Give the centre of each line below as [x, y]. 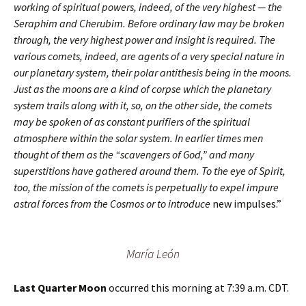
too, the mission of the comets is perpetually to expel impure [146, 187]
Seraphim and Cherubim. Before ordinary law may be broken [149, 23]
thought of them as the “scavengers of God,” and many [134, 154]
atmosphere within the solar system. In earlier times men [138, 138]
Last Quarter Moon [60, 287]
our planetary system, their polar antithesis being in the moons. [153, 72]
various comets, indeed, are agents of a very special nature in [149, 56]
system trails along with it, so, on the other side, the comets [143, 105]
